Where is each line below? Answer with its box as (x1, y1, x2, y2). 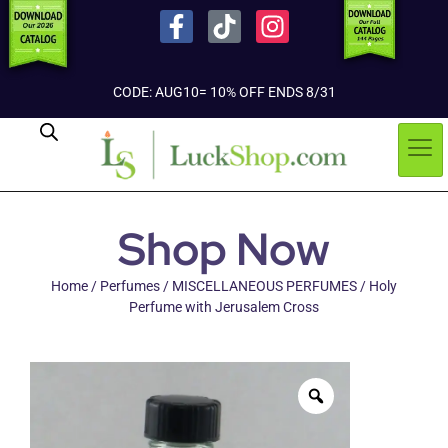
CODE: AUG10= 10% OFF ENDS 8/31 (112, 83, 336, 100)
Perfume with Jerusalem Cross (129, 299, 319, 316)
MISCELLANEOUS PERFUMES (172, 278, 357, 295)
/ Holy (357, 278, 397, 295)
